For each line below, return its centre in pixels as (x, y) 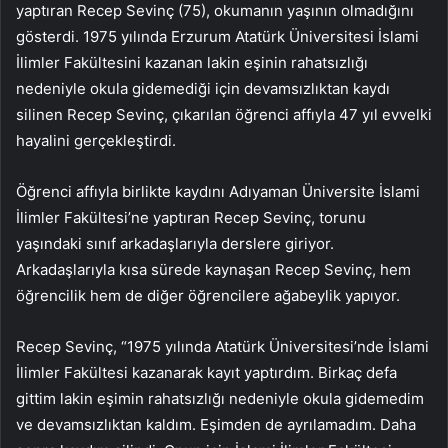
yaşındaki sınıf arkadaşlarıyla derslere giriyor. (175, 244)
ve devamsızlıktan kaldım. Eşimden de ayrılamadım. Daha (216, 425)
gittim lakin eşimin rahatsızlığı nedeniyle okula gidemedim (220, 399)
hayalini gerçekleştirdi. (96, 141)
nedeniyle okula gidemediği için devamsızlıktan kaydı (203, 89)
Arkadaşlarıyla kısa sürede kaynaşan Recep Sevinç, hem (213, 270)
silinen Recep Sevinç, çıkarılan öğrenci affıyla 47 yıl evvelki (224, 115)
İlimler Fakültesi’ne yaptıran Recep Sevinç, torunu (191, 218)
